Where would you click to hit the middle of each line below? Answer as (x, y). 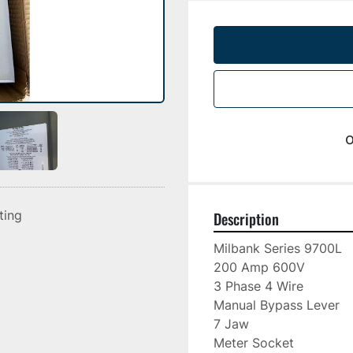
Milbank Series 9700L (278, 248)
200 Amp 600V (259, 267)
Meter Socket (254, 343)
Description (246, 219)
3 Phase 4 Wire (258, 286)
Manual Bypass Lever (277, 305)
